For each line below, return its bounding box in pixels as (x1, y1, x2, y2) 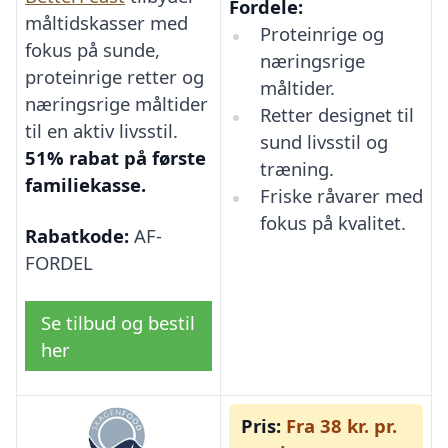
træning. (259, 156, 334, 182)
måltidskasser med (25, 9, 188, 35)
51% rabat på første (25, 144, 206, 170)
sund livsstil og (259, 129, 388, 155)
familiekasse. (25, 171, 146, 197)
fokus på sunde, (25, 36, 160, 62)
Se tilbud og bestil (41, 309, 195, 335)
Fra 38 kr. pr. (281, 413, 397, 439)
